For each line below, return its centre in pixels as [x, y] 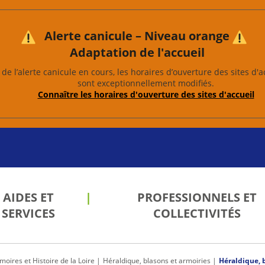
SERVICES [29, 213]
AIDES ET [29, 197]
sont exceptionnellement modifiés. [146, 83]
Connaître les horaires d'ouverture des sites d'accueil [146, 94]
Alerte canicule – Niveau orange [137, 36]
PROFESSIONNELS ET [197, 197]
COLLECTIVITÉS [197, 213]
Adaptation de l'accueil [137, 52]
